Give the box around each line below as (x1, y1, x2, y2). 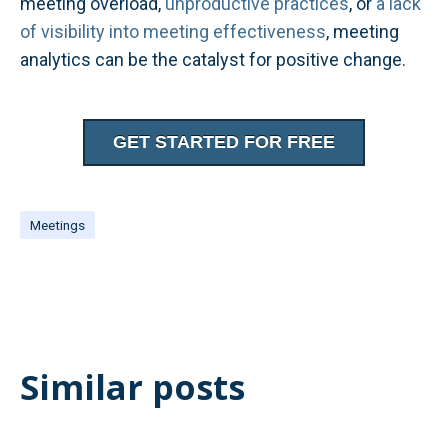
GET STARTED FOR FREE (113, 131, 335, 152)
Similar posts (20, 363, 245, 410)
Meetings (30, 216, 85, 233)
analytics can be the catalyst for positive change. (20, 48, 406, 70)
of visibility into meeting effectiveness (20, 20, 326, 42)
